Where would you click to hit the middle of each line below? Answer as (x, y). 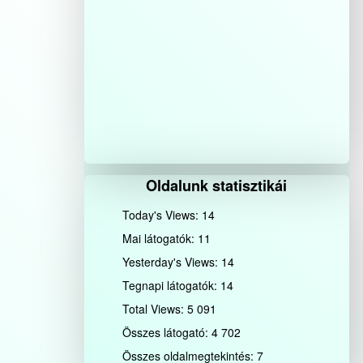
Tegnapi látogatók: (172, 285)
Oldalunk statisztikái (217, 185)
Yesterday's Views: (172, 261)
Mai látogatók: (160, 238)
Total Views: (155, 308)
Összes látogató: (167, 332)
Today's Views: (162, 214)
